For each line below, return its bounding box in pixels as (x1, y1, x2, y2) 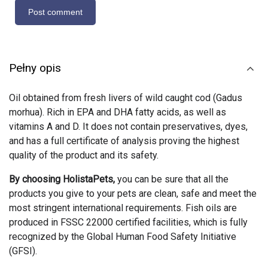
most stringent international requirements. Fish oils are (9, 202, 237, 214)
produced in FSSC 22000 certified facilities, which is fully (9, 217, 248, 229)
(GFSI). (9, 245, 37, 257)
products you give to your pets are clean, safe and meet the (9, 188, 257, 200)
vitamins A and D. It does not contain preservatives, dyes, (9, 121, 248, 133)
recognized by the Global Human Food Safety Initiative (9, 231, 236, 243)
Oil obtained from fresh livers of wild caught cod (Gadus (9, 92, 242, 104)
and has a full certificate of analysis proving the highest (9, 135, 239, 147)
